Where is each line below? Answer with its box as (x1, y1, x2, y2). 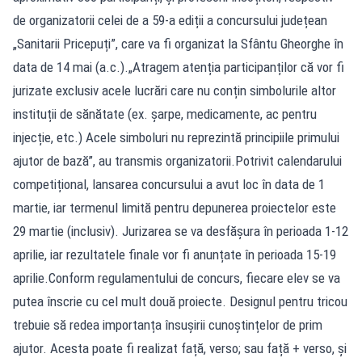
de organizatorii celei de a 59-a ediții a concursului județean (13, 11, 327, 28)
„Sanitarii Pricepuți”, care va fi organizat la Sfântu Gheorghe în (13, 35, 343, 52)
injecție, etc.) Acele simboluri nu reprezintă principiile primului (13, 128, 339, 145)
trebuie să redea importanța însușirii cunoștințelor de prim (13, 316, 322, 333)
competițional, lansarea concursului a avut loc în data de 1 (13, 175, 325, 192)
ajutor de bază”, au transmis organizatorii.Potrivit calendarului (13, 152, 342, 169)
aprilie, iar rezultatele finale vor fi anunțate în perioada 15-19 (13, 246, 336, 263)
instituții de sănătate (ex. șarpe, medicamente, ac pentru (13, 105, 317, 122)
